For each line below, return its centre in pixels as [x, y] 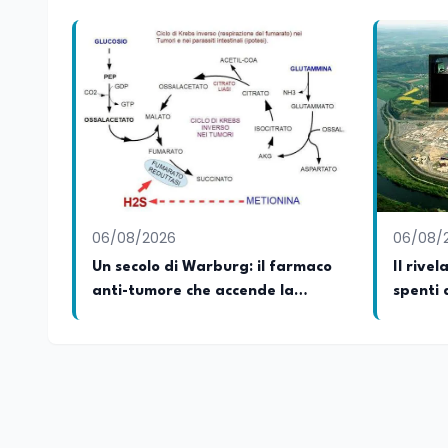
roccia [415, 315]
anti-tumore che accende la [193, 291]
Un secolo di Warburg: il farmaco [212, 267]
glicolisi [118, 315]
